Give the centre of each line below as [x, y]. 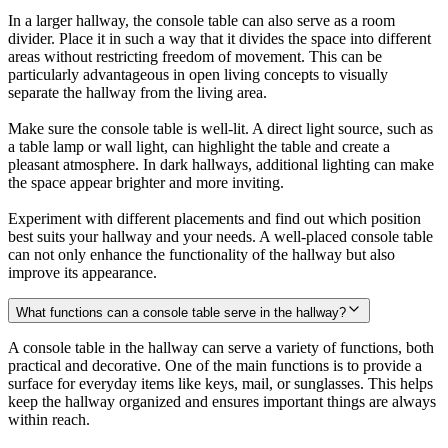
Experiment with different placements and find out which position [214, 218]
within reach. [49, 419]
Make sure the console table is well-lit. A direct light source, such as [220, 128]
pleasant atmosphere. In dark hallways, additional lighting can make [221, 164]
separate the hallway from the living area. [137, 92]
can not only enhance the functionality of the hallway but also [201, 254]
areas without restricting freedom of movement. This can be [195, 56]
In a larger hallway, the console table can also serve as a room [201, 20]
